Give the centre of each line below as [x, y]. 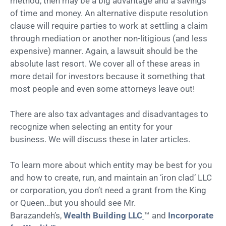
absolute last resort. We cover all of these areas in [105, 63]
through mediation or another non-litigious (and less [109, 38]
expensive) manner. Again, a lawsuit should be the [104, 51]
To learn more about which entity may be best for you [111, 165]
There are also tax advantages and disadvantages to [109, 114]
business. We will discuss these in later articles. [100, 139]
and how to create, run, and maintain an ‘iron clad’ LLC [111, 177]
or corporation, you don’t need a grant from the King [108, 190]
